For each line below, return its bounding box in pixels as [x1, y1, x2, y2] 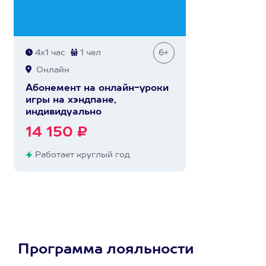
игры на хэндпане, [25, 96, 116, 105]
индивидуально [25, 107, 102, 117]
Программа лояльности [18, 243, 194, 257]
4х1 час [32, 49, 65, 57]
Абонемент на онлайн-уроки [25, 84, 169, 93]
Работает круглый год [32, 151, 130, 159]
